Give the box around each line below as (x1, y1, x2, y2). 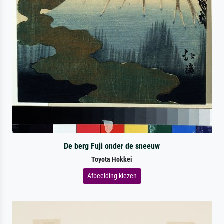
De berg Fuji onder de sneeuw (63, 141, 160, 151)
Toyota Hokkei (91, 155, 132, 164)
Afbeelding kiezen (87, 171, 137, 180)
